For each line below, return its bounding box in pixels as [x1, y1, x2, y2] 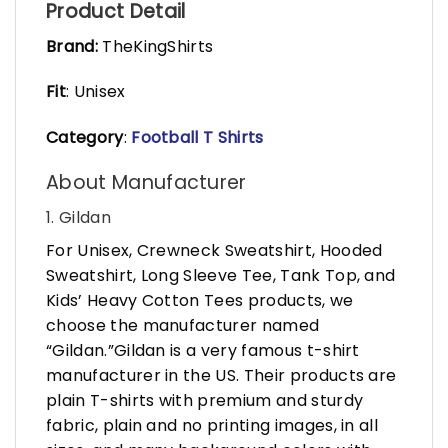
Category [46, 126, 124, 150]
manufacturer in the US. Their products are [46, 363, 397, 387]
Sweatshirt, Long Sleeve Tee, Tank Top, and [46, 263, 396, 287]
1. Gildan [46, 205, 111, 229]
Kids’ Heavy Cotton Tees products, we [46, 288, 354, 312]
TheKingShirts [97, 34, 214, 58]
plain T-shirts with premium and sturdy [46, 388, 364, 412]
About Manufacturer [46, 168, 247, 196]
